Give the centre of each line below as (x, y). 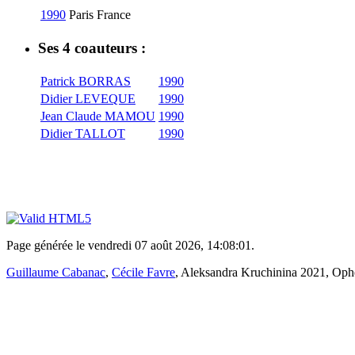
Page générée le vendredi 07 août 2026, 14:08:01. (130, 245)
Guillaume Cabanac (56, 272)
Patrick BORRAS (86, 81)
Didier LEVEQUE (88, 98)
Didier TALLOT (83, 133)
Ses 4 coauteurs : (92, 48)
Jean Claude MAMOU (98, 116)
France (114, 15)
